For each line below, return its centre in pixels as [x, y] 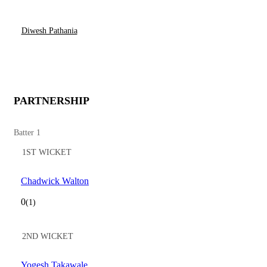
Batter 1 [27, 133]
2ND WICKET [48, 236]
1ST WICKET [47, 152]
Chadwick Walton [55, 181]
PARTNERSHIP [52, 101]
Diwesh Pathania [49, 31]
